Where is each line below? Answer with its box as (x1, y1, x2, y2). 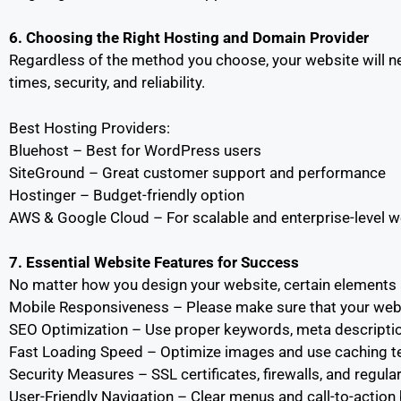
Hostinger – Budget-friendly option (9, 185, 244, 204)
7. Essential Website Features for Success (9, 253, 299, 271)
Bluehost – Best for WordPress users (9, 141, 261, 159)
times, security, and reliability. (9, 73, 205, 91)
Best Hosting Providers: (9, 118, 170, 137)
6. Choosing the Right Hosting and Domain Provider (9, 29, 369, 47)
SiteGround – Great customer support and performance (9, 163, 386, 182)
